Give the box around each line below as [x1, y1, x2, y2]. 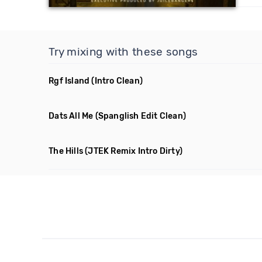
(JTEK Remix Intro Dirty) [85, 146, 183, 156]
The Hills [49, 146, 84, 156]
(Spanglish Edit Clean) [95, 111, 187, 121]
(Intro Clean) [91, 76, 143, 86]
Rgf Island [49, 76, 90, 86]
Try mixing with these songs [49, 45, 198, 58]
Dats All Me [49, 111, 94, 121]
